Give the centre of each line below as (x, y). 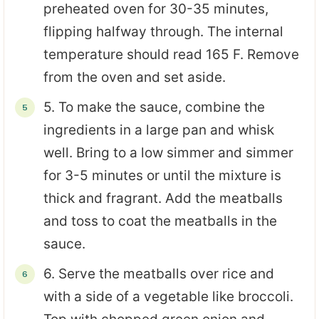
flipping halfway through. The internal (163, 32)
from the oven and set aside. (135, 77)
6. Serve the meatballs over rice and (159, 274)
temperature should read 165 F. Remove (171, 54)
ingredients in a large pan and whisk (159, 130)
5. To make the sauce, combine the (154, 107)
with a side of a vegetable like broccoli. (168, 297)
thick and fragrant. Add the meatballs (163, 198)
